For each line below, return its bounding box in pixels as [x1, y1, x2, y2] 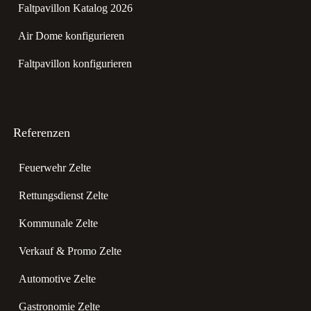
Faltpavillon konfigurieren [18, 58, 132, 70]
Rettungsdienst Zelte [19, 189, 108, 201]
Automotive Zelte [19, 272, 96, 285]
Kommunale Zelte [19, 217, 98, 229]
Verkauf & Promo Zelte [19, 244, 121, 257]
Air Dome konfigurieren [18, 30, 124, 42]
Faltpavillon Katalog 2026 [18, 2, 133, 15]
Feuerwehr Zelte [19, 161, 91, 174]
